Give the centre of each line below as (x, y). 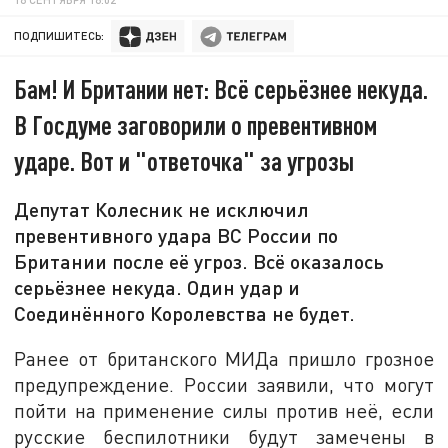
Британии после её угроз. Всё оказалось (199, 261)
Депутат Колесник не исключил (162, 209)
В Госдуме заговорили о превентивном (196, 125)
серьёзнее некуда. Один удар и (157, 287)
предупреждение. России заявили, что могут (224, 384)
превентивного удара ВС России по (176, 235)
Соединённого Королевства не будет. (185, 313)
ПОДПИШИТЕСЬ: (59, 36)
